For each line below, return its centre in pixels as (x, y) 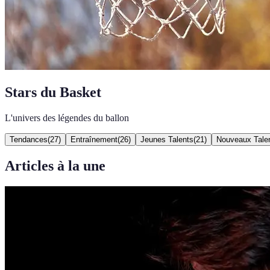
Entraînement (94, 139)
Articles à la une (55, 165)
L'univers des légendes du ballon (67, 118)
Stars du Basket (53, 92)
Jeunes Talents (167, 139)
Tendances (29, 139)
